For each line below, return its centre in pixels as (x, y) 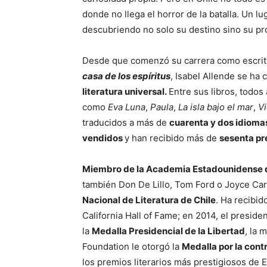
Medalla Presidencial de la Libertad (168, 231)
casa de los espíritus (126, 76)
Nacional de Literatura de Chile (149, 200)
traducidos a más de (126, 123)
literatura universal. (125, 92)
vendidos (103, 138)
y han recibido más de (172, 138)
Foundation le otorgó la (132, 247)
